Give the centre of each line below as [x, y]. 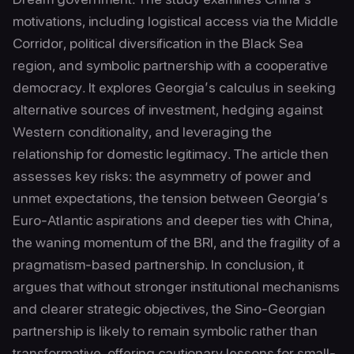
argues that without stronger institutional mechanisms [176, 286]
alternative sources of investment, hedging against [168, 109]
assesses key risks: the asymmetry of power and [162, 176]
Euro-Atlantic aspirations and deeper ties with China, [173, 220]
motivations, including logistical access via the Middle [175, 21]
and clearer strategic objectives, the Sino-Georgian [169, 309]
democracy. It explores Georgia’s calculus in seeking [174, 87]
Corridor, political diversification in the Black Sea [158, 43]
